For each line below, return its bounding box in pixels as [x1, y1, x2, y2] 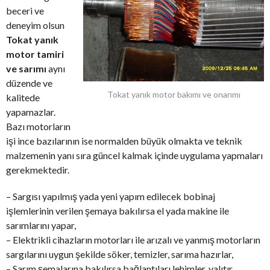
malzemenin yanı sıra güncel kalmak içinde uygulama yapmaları [6, 149, 263, 162]
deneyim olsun [6, 19, 64, 31]
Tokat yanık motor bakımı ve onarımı [107, 89, 240, 100]
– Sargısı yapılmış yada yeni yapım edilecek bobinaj [6, 190, 215, 202]
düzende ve [6, 77, 52, 89]
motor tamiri [6, 48, 64, 60]
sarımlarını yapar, [6, 219, 76, 231]
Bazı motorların [6, 121, 71, 133]
